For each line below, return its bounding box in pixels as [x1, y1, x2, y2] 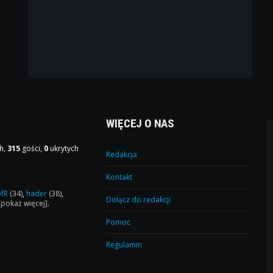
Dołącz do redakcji [106, 194, 171, 205]
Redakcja [106, 149, 138, 160]
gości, [20, 143, 44, 154]
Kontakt [106, 172, 133, 183]
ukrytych [48, 143, 79, 154]
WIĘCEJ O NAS [106, 116, 174, 131]
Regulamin [106, 239, 143, 250]
